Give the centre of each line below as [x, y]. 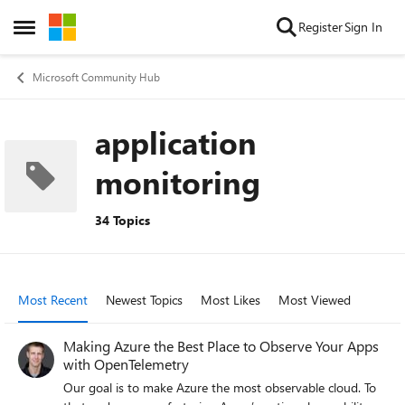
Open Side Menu [65, 32]
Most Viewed [315, 300]
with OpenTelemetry [126, 364]
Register [320, 27]
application [176, 142]
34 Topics [122, 220]
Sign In [363, 27]
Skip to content [109, 27]
